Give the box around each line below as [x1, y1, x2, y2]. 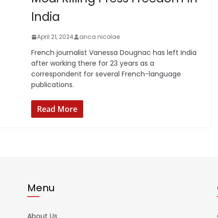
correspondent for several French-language [31, 69, 181, 79]
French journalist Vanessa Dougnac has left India [31, 48, 197, 58]
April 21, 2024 [36, 33, 73, 41]
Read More [36, 104, 77, 115]
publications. [31, 80, 74, 90]
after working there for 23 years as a [31, 58, 154, 69]
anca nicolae [79, 33, 120, 41]
